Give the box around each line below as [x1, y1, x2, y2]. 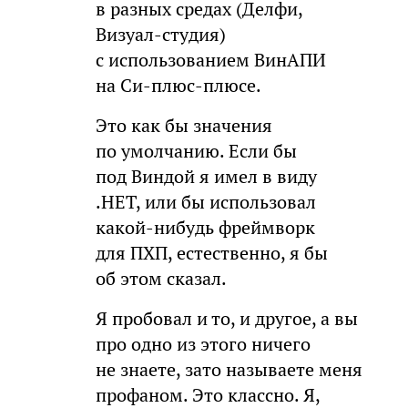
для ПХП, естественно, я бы [95, 240, 328, 265]
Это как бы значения [95, 113, 272, 138]
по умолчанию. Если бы [95, 138, 297, 163]
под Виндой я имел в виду [95, 164, 317, 189]
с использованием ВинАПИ [95, 47, 326, 72]
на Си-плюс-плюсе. [95, 73, 261, 97]
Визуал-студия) [95, 22, 226, 46]
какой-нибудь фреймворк [95, 215, 315, 240]
